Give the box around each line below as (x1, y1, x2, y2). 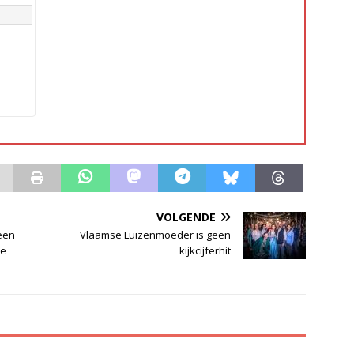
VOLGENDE (156, 209, 217, 225)
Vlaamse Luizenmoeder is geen (80, 228, 232, 243)
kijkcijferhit (179, 243, 232, 258)
